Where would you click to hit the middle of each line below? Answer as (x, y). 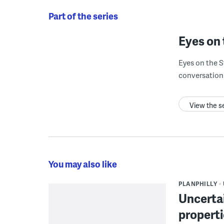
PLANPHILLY (198, 183)
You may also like (83, 163)
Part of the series (83, 15)
